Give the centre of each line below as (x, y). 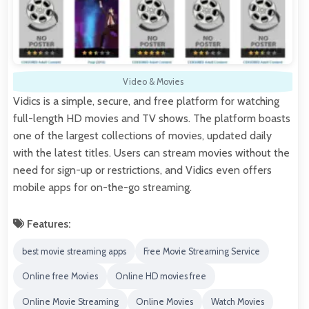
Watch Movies (237, 301)
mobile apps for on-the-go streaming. (102, 187)
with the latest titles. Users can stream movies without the (151, 152)
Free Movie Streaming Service (202, 251)
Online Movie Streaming (70, 301)
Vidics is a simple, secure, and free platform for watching (146, 101)
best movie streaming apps (74, 251)
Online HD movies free (161, 277)
